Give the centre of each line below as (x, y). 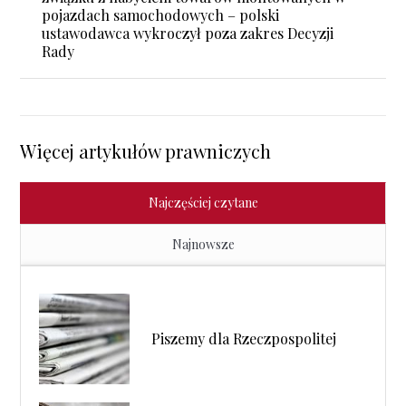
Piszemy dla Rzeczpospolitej (244, 338)
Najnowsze (203, 244)
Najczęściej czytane (203, 202)
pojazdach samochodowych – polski (161, 14)
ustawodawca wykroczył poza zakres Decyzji (188, 33)
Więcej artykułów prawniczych (146, 150)
